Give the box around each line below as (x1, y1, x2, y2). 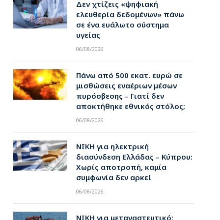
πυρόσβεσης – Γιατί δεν (76, 91, 164, 101)
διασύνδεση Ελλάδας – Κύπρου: (76, 152, 192, 162)
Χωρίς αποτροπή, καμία (76, 162, 166, 172)
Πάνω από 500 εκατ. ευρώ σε (76, 70, 183, 80)
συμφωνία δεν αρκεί (76, 172, 151, 182)
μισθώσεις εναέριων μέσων (76, 81, 177, 90)
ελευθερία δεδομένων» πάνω (76, 9, 184, 19)
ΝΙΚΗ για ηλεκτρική (76, 141, 149, 151)
